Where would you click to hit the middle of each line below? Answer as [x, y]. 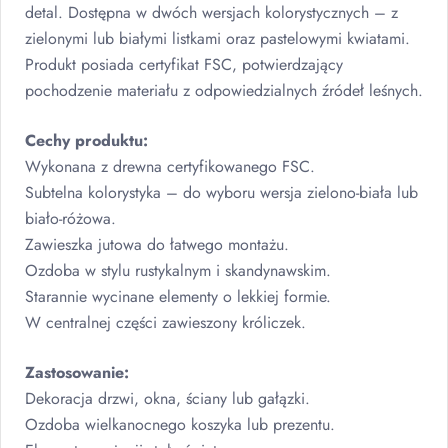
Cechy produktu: [86, 140]
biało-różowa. [70, 218]
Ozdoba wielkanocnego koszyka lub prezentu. [180, 424]
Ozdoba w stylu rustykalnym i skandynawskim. [178, 270]
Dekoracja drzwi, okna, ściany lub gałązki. [167, 398]
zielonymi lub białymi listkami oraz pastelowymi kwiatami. [217, 38]
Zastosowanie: [77, 372]
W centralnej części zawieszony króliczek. [165, 322]
